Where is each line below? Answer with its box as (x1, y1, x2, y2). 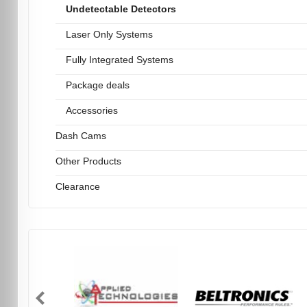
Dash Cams (55, 130, 106, 142)
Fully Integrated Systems (65, 54, 173, 66)
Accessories (65, 105, 118, 116)
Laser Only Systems (65, 29, 153, 40)
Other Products (55, 156, 121, 167)
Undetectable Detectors (65, 3, 176, 15)
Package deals (65, 79, 130, 91)
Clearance (55, 181, 100, 193)
